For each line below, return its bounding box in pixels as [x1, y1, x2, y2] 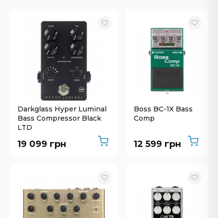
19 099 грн [18, 139, 66, 150]
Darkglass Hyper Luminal [18, 105, 107, 113]
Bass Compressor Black [18, 114, 101, 123]
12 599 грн [134, 139, 181, 150]
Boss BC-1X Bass [134, 105, 193, 113]
